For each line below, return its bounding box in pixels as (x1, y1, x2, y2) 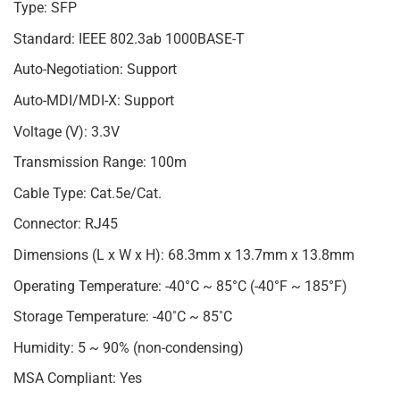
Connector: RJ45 (13, 215, 118, 233)
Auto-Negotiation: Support (13, 61, 177, 79)
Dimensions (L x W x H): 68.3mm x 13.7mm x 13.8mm (13, 246, 354, 263)
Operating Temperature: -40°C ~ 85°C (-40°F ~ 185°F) (13, 277, 347, 295)
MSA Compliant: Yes (13, 370, 142, 387)
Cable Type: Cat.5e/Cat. (13, 184, 162, 202)
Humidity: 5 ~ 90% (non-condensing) (13, 338, 244, 356)
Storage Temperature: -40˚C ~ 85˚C (13, 308, 232, 326)
